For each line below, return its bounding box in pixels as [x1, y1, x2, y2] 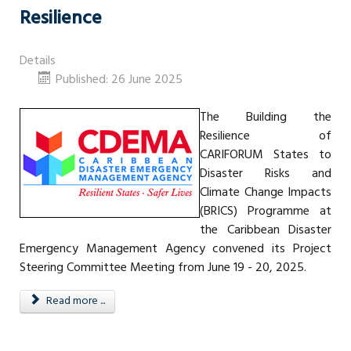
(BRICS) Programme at [200, 201, 331, 222]
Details [20, 50, 56, 71]
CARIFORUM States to [200, 144, 331, 165]
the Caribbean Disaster [200, 219, 331, 241]
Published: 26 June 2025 [56, 69, 183, 90]
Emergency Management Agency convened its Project [20, 238, 331, 259]
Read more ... [43, 291, 105, 310]
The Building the [200, 107, 331, 128]
